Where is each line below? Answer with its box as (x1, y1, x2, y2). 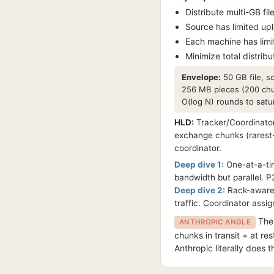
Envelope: (182, 72, 221, 82)
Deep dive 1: (174, 160, 224, 169)
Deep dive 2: (174, 185, 225, 195)
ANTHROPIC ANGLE (179, 218, 251, 226)
